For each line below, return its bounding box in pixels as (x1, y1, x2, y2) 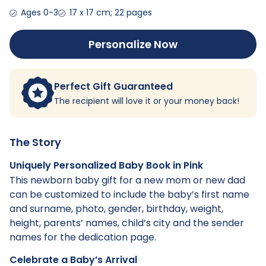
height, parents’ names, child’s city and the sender (9, 216, 244, 230)
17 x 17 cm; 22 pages (69, 7, 152, 19)
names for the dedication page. (9, 230, 156, 245)
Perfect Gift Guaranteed (54, 79, 173, 93)
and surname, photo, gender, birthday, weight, (9, 202, 223, 216)
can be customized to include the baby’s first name (9, 188, 249, 202)
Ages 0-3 (20, 7, 58, 19)
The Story (9, 135, 61, 150)
